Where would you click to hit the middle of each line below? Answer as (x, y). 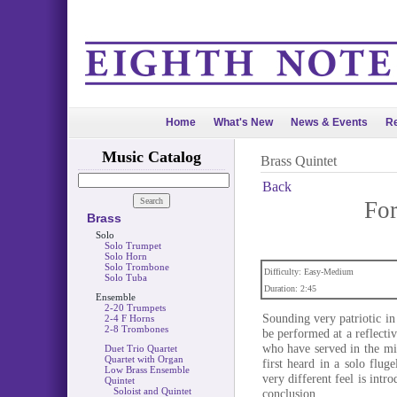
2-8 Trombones (136, 329)
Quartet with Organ (144, 359)
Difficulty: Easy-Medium (308, 272)
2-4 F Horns (129, 318)
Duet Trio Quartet (140, 348)
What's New (243, 122)
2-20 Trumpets (135, 307)
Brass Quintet (298, 161)
